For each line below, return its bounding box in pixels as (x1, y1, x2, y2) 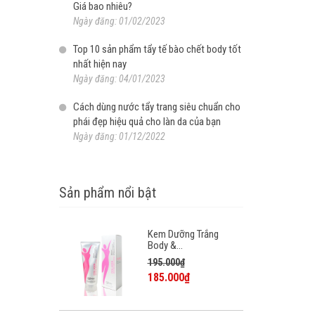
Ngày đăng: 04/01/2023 (72, 73, 165, 85)
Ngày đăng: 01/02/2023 (72, 15, 165, 27)
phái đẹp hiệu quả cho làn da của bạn (72, 115, 221, 129)
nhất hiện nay (72, 58, 127, 71)
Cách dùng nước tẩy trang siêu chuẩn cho (72, 101, 240, 114)
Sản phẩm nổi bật (58, 184, 156, 202)
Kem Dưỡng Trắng (147, 228, 219, 241)
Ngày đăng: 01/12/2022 (72, 131, 165, 143)
